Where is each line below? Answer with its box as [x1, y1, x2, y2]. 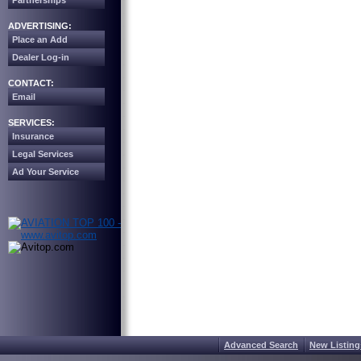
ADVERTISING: [8, 21, 72, 31]
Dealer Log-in [12, 52, 69, 62]
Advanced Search [224, 340, 298, 350]
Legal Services [12, 149, 73, 159]
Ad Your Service [12, 167, 79, 176]
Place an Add [12, 35, 68, 44]
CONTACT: [8, 78, 54, 88]
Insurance [12, 131, 54, 141]
